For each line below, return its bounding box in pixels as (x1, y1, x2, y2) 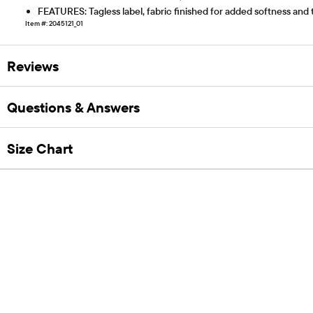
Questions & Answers (7, 98, 140, 116)
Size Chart (7, 139, 73, 157)
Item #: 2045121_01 (25, 19, 83, 29)
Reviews (7, 57, 59, 75)
